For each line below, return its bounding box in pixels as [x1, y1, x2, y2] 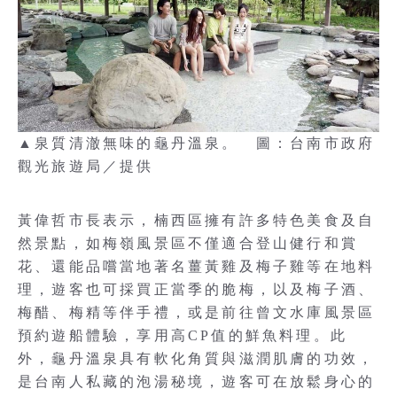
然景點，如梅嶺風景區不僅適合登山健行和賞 [18, 235, 359, 251]
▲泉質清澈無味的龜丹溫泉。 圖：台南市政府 [18, 135, 376, 151]
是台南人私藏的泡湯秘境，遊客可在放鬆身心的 [18, 373, 376, 389]
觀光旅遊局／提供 [18, 158, 154, 174]
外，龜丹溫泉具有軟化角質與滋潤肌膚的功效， [18, 350, 376, 366]
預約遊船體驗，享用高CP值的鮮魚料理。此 [18, 327, 347, 343]
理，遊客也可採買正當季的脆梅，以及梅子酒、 [18, 281, 376, 297]
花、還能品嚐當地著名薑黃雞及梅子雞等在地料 [18, 258, 376, 274]
